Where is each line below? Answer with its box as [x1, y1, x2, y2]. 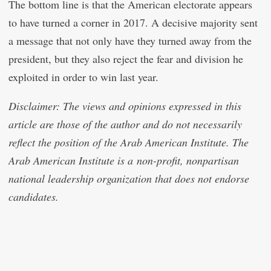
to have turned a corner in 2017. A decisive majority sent [8, 15, 258, 30]
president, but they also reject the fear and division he [8, 51, 243, 66]
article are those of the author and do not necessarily [8, 117, 242, 131]
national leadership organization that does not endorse [8, 171, 249, 186]
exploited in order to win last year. [8, 70, 158, 84]
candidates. [8, 189, 59, 204]
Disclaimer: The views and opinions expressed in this [8, 99, 241, 113]
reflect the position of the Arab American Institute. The [8, 135, 249, 149]
